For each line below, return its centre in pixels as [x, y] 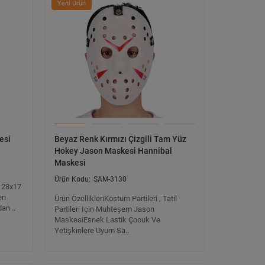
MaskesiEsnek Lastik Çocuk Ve [107, 220]
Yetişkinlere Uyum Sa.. [92, 230]
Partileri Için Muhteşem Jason [104, 209]
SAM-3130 [110, 179]
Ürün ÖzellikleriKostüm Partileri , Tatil [116, 198]
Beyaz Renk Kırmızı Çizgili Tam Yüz [120, 139]
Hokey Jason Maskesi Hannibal [113, 151]
